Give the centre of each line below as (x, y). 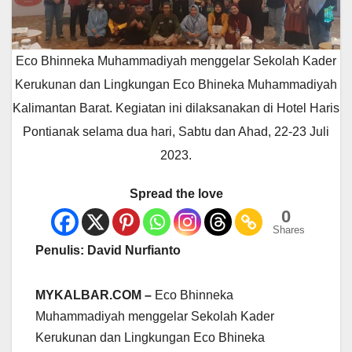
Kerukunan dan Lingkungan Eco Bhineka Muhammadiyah (176, 85)
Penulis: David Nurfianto (108, 251)
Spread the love (176, 194)
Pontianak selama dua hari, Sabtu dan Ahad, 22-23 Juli (176, 132)
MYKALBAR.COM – (93, 295)
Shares (288, 230)
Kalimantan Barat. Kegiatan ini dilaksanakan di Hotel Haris (176, 108)
